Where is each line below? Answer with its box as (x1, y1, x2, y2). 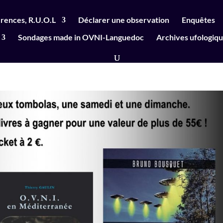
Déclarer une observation (78, 14, 169, 24)
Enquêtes (181, 14, 215, 24)
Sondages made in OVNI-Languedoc (18, 32, 144, 42)
